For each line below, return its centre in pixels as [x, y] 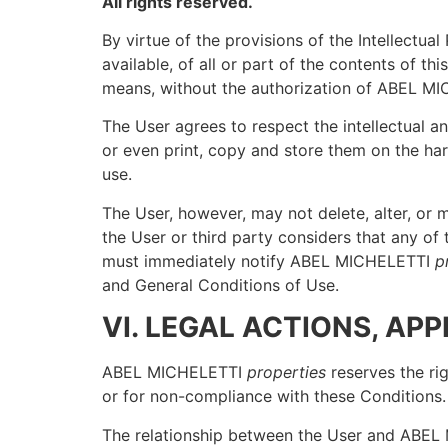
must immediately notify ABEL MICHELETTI [268, 260]
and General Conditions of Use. [220, 284]
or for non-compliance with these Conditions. [274, 396]
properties [286, 372]
